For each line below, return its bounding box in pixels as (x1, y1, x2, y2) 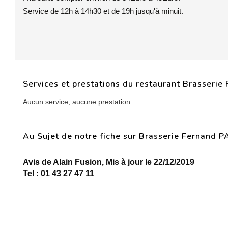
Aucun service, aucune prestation (23, 98, 130, 106)
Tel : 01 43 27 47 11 (23, 169, 94, 178)
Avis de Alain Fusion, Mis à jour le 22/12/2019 (23, 158, 194, 166)
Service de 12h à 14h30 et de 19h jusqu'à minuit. (23, 7, 183, 15)
